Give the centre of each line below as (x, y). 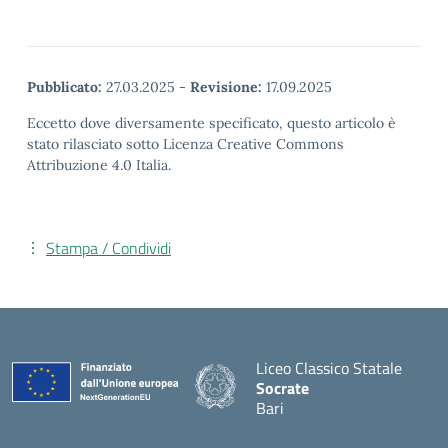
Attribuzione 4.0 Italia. (99, 164)
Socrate (282, 387)
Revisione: (226, 86)
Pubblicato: (64, 86)
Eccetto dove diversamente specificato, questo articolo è (211, 122)
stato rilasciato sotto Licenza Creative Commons (185, 143)
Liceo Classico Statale (329, 367)
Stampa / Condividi (108, 247)
